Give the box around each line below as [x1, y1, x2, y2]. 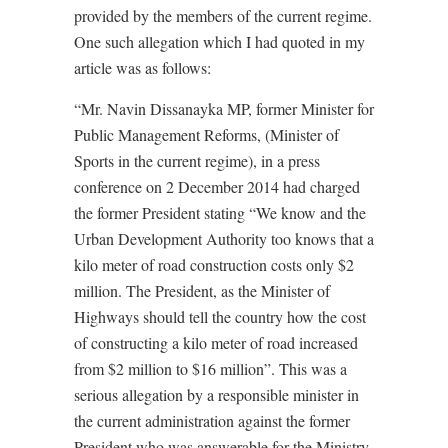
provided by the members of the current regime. [74, 5, 372, 27]
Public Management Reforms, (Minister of [74, 124, 339, 146]
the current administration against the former [74, 410, 350, 432]
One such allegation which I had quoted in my [74, 31, 365, 53]
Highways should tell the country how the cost [74, 306, 366, 328]
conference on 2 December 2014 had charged [74, 176, 360, 198]
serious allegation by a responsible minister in [74, 384, 359, 406]
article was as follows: [74, 57, 211, 79]
